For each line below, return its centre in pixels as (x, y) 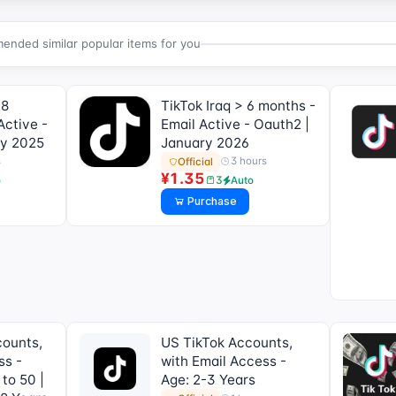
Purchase (210, 202)
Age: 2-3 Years (208, 380)
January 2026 (205, 142)
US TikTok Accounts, (226, 343)
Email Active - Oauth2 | (235, 124)
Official (195, 161)
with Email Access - (223, 362)
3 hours (248, 161)
